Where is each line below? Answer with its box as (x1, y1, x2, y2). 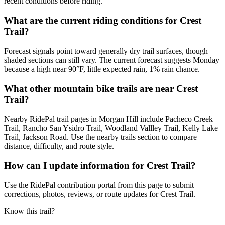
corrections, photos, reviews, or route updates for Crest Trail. (4, 189, 195, 198)
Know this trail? (4, 206, 55, 215)
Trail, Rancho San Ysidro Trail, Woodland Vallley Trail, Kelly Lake (4, 124, 218, 133)
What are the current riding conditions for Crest (4, 15, 201, 26)
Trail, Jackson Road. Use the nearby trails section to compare (4, 133, 197, 142)
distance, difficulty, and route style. (4, 142, 114, 151)
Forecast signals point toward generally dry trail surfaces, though (4, 46, 208, 55)
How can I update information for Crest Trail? (4, 160, 196, 171)
